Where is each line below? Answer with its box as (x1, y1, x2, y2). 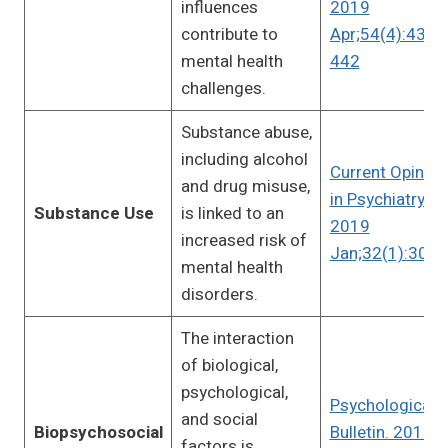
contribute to (180, 22, 278, 48)
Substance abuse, (180, 120, 312, 146)
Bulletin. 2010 (329, 420, 433, 446)
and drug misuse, (180, 174, 310, 200)
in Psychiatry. (329, 187, 429, 213)
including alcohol (180, 147, 308, 173)
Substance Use (33, 201, 154, 227)
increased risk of (180, 228, 307, 254)
